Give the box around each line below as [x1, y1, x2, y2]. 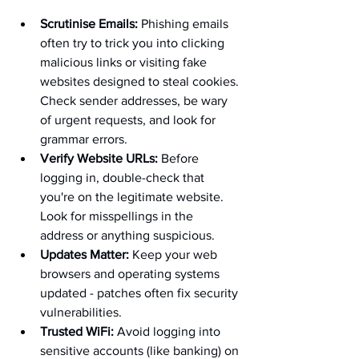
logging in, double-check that [40, 171, 208, 185]
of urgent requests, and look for [40, 113, 219, 127]
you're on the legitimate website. [40, 190, 227, 204]
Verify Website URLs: [40, 151, 158, 166]
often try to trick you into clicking [40, 36, 228, 50]
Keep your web [129, 248, 220, 262]
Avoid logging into [114, 325, 224, 339]
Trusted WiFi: [40, 325, 114, 339]
